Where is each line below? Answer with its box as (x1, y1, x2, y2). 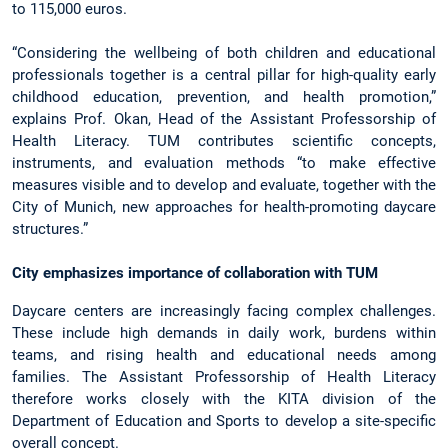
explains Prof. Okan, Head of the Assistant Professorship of (12, 110, 436, 129)
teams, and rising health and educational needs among (12, 345, 436, 364)
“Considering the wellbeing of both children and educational (12, 44, 436, 63)
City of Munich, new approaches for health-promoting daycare (12, 198, 436, 217)
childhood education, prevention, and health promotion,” (12, 88, 436, 107)
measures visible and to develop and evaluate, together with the (12, 176, 436, 195)
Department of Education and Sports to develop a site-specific (12, 411, 436, 430)
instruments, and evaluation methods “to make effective (12, 154, 436, 173)
